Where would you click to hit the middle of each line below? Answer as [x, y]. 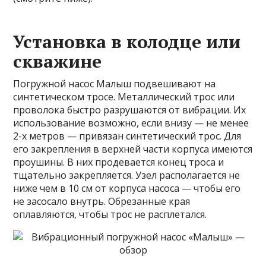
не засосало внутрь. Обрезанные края [102, 201]
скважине [58, 61]
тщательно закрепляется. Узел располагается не [127, 175]
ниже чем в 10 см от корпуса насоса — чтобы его [127, 188]
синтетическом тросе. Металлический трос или [124, 96]
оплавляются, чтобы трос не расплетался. [110, 214]
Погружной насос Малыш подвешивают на [115, 83]
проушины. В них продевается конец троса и [119, 162]
